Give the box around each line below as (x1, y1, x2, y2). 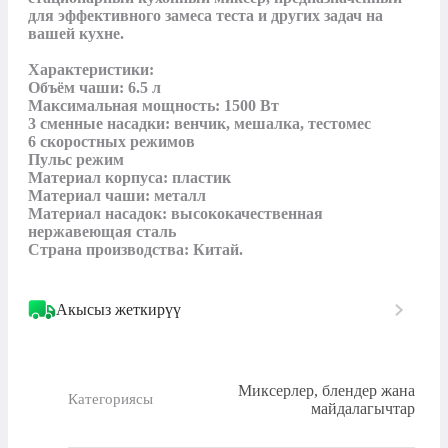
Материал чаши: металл (28, 186, 206, 204)
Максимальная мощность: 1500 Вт (28, 96, 279, 114)
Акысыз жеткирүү (56, 300, 181, 318)
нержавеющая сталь (28, 222, 176, 240)
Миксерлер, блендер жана (238, 381, 415, 399)
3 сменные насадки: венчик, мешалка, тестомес (28, 114, 371, 132)
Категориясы (68, 391, 153, 408)
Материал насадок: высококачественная (28, 204, 323, 222)
